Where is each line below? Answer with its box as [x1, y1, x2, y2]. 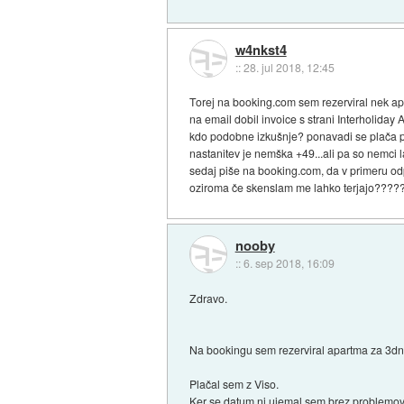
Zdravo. [189, 289, 228, 306]
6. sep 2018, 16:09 [243, 254, 335, 271]
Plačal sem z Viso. [189, 375, 280, 391]
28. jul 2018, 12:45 [243, 59, 335, 75]
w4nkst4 [234, 39, 287, 60]
